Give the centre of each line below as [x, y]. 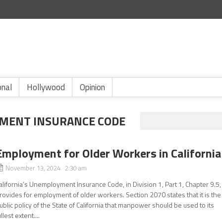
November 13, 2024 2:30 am [46, 168]
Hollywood [46, 87]
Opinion [92, 87]
